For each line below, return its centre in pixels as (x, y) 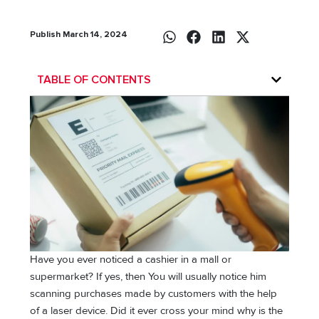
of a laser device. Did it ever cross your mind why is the (157, 310)
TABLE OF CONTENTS (94, 79)
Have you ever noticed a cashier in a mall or (131, 259)
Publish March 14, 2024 (79, 34)
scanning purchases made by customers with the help (154, 293)
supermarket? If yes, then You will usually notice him (148, 276)
